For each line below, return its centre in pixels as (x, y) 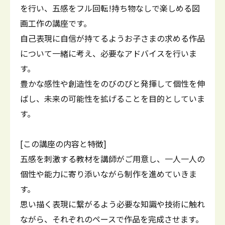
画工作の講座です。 (56, 23)
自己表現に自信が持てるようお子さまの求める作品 (113, 38)
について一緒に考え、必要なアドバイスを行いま (108, 53)
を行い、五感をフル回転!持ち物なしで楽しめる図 (110, 8)
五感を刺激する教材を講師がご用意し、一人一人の (113, 159)
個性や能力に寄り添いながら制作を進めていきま (108, 174)
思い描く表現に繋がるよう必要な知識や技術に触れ (113, 204)
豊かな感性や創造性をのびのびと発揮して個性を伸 (113, 83)
